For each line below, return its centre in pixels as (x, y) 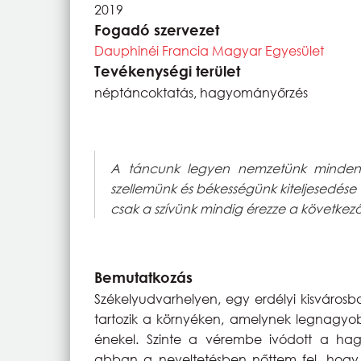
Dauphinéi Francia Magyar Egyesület (209, 50)
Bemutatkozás (143, 277)
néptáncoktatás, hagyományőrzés (201, 92)
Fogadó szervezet (157, 29)
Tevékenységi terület (167, 71)
